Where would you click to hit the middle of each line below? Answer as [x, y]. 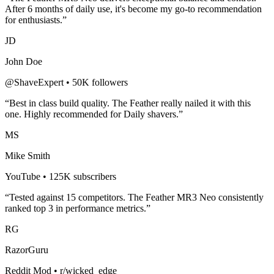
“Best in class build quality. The [67, 103]
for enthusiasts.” [36, 20]
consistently [240, 197]
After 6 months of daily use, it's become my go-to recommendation [133, 9]
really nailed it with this [205, 103]
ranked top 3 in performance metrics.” [78, 208]
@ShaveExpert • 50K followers [66, 82]
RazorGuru [27, 250]
